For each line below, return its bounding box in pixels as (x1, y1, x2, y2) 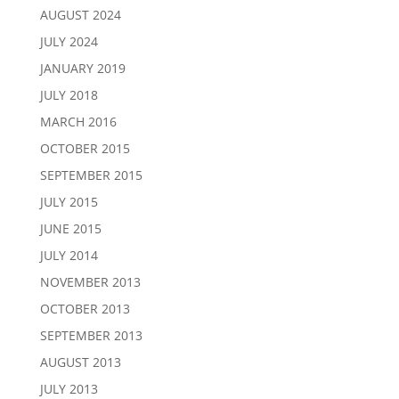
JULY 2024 (39, 33, 98, 51)
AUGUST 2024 (39, 6, 121, 24)
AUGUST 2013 (39, 354, 121, 371)
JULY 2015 (39, 193, 98, 211)
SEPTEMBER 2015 (39, 167, 142, 184)
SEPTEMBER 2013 (39, 327, 142, 345)
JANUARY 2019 (39, 60, 126, 77)
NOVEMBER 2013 (39, 273, 141, 291)
